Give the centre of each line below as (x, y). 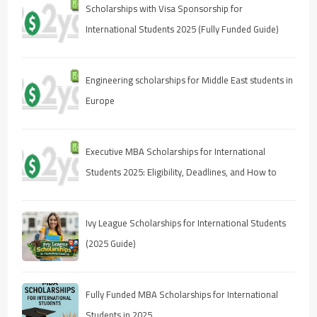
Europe (100, 100)
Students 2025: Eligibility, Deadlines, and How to (181, 172)
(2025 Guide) (111, 243)
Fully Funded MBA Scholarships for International (182, 294)
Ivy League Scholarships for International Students (186, 223)
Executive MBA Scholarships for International (176, 151)
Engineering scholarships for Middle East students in (190, 80)
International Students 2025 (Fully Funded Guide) (183, 29)
